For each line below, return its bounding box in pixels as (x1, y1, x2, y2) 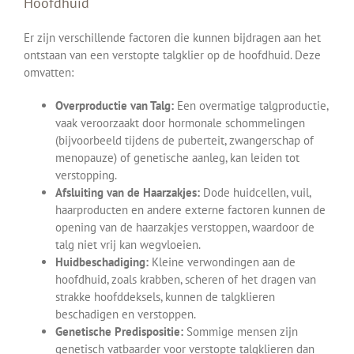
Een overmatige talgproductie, (174, 98, 328, 114)
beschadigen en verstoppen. (55, 307, 196, 322)
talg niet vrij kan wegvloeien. (55, 237, 201, 253)
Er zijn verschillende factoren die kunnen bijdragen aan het (24, 30, 321, 46)
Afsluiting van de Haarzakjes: (55, 185, 200, 201)
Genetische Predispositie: (55, 324, 183, 340)
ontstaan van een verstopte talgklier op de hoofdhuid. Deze (24, 47, 321, 63)
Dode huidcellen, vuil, (200, 185, 311, 201)
